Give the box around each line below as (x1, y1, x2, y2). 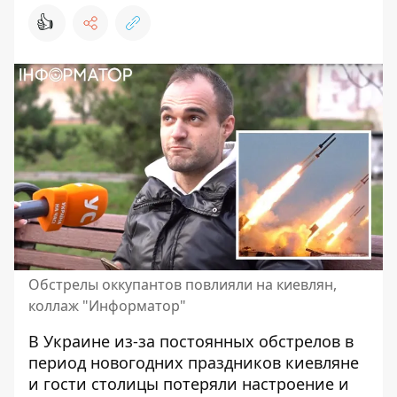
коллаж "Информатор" (28, 296, 186, 315)
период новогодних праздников (28, 352, 281, 373)
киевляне (281, 352, 359, 373)
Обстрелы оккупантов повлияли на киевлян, (28, 275, 337, 294)
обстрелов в (259, 331, 354, 352)
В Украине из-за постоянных (28, 331, 254, 352)
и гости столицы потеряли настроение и (28, 373, 349, 394)
